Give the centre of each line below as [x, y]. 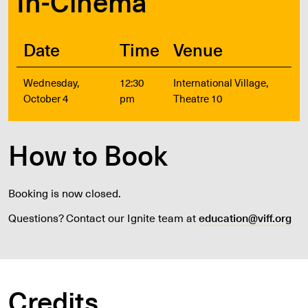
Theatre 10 [198, 98]
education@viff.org [245, 217]
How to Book [88, 155]
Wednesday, [51, 82]
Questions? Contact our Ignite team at [103, 217]
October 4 [46, 98]
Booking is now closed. [65, 192]
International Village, [221, 82]
